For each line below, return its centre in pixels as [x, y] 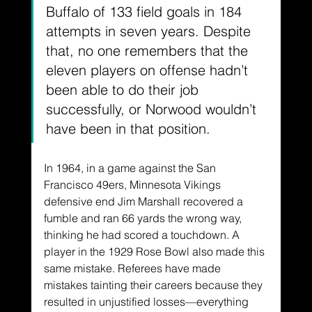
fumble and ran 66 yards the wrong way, [144, 218]
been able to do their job [124, 90]
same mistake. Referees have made [133, 268]
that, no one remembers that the [149, 51]
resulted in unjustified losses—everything [147, 302]
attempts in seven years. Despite [150, 31]
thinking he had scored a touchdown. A [143, 235]
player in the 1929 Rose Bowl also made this [155, 252]
